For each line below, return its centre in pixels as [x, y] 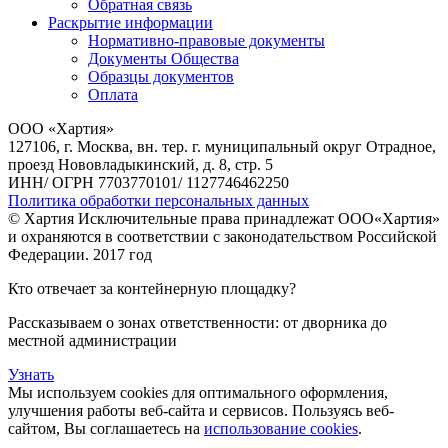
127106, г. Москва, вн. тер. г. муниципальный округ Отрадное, [222, 146]
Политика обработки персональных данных [158, 200]
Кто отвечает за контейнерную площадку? [152, 288]
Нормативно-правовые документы [206, 40]
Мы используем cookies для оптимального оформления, [198, 392]
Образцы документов [161, 76]
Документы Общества [163, 58]
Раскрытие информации [130, 22]
